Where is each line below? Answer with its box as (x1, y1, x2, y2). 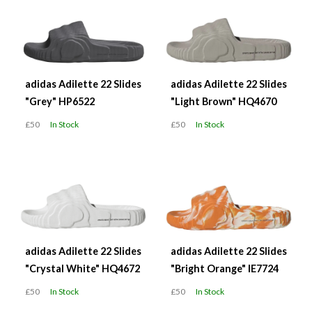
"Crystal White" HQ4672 (25, 263, 140, 275)
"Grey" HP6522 (25, 95, 95, 107)
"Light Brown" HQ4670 (171, 95, 276, 107)
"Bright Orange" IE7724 (171, 263, 279, 275)
